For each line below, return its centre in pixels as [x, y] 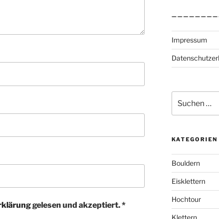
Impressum [189, 40]
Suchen [183, 96]
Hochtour [186, 199]
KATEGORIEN [194, 139]
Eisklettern [188, 181]
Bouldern [186, 163]
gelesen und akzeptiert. [76, 205]
